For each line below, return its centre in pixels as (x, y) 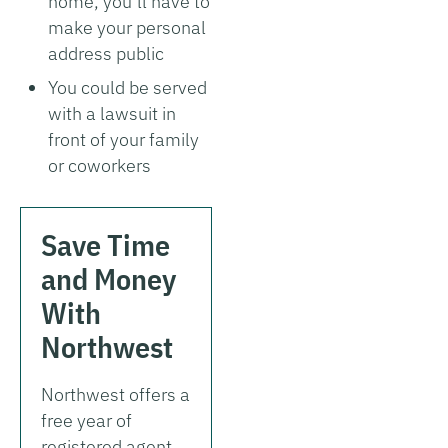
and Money (108, 278)
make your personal (127, 27)
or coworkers (99, 165)
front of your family (123, 139)
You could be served (127, 87)
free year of (86, 420)
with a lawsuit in (112, 113)
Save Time (105, 244)
